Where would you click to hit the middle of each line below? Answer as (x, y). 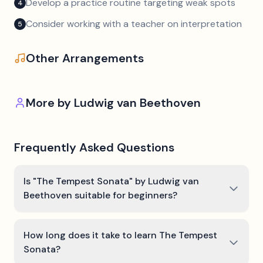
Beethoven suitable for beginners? (100, 195)
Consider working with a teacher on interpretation (134, 24)
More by (50, 103)
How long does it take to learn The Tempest (120, 235)
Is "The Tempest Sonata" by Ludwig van (111, 181)
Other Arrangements (85, 58)
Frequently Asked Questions (94, 147)
